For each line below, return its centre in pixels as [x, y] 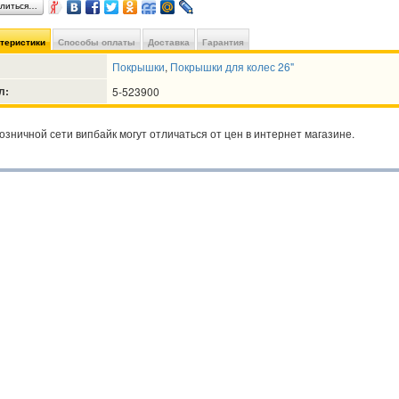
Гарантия [223, 42]
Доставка [169, 42]
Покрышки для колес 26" [232, 67]
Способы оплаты [97, 42]
